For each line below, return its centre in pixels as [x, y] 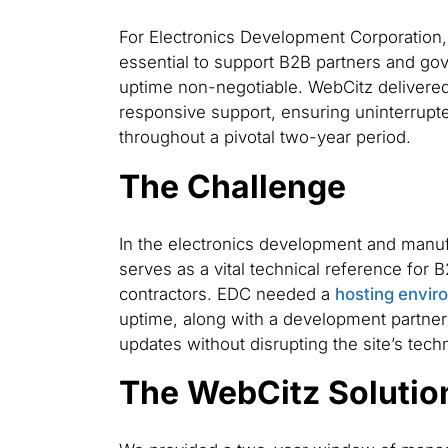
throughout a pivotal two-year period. [264, 136]
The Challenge [232, 186]
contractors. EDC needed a [226, 293]
